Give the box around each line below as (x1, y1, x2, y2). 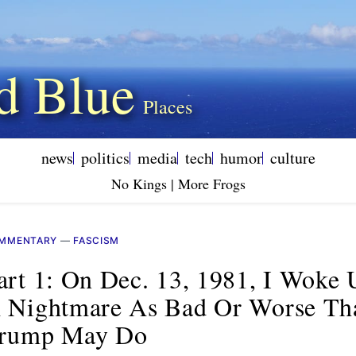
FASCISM (73, 234, 120, 247)
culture (269, 147, 315, 169)
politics (80, 147, 130, 169)
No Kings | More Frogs (110, 174, 246, 194)
